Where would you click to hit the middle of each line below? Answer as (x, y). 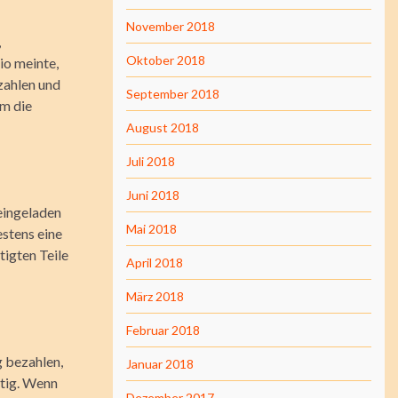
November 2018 (171, 26)
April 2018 (155, 263)
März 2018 (155, 296)
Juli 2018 (151, 161)
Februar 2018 (163, 330)
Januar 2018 (160, 364)
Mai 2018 (151, 229)
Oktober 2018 (166, 60)
